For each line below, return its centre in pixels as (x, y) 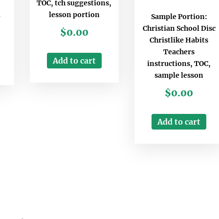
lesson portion (74, 14)
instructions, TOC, (179, 64)
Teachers (179, 52)
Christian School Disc (179, 29)
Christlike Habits (179, 40)
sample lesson (179, 76)
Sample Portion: (179, 17)
